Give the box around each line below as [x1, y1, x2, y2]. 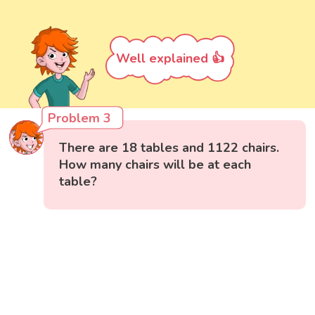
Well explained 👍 [116, 49, 224, 67]
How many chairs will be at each [59, 155, 252, 173]
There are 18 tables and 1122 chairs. [59, 139, 280, 156]
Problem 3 [48, 109, 112, 127]
